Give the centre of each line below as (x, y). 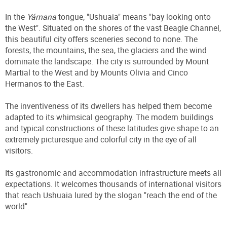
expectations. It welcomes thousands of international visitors (113, 184)
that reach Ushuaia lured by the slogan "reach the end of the (111, 195)
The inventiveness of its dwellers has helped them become (108, 106)
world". (17, 206)
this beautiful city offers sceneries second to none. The (101, 39)
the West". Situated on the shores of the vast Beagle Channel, (113, 28)
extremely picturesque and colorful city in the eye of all (101, 139)
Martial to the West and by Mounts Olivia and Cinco (97, 72)
